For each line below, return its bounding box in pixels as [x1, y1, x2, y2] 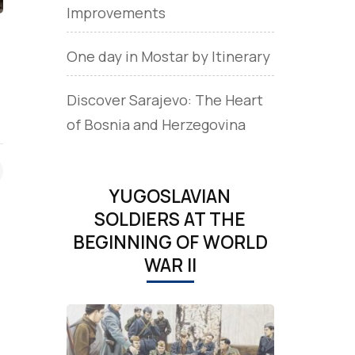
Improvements [66, 2, 166, 22]
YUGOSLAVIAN [109, 183, 231, 208]
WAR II [143, 252, 197, 277]
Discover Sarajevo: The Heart [66, 90, 263, 109]
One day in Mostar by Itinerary [66, 46, 270, 66]
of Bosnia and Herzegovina [66, 114, 246, 134]
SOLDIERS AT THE [94, 206, 246, 231]
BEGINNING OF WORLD [72, 229, 268, 254]
